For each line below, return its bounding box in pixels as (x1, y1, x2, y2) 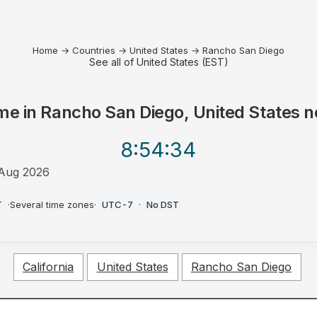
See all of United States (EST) (88, 56, 229, 68)
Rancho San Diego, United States (40, 102, 300, 122)
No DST (146, 199, 180, 210)
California (23, 260, 74, 275)
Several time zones (10, 199, 95, 210)
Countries (72, 45, 115, 56)
